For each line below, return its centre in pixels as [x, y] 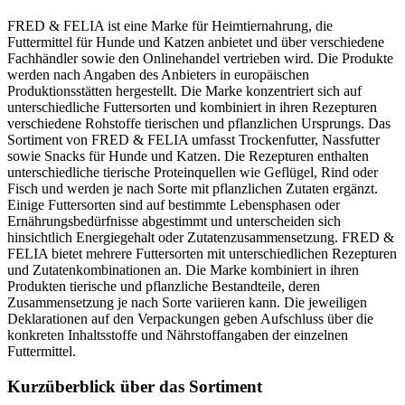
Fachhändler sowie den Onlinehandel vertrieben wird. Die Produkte [200, 58]
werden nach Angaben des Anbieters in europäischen [158, 75]
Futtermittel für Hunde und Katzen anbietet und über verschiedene [196, 42]
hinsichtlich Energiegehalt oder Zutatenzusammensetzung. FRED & [201, 237]
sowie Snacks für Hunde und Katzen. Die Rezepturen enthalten [188, 156]
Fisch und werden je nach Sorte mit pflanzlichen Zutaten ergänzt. [193, 188]
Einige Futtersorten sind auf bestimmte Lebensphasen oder [174, 205]
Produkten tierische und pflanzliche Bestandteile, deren [164, 286]
